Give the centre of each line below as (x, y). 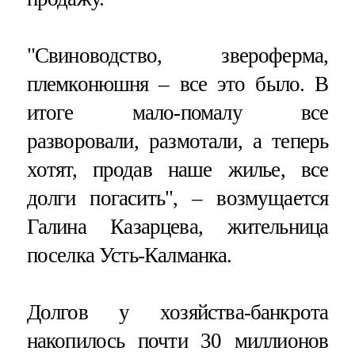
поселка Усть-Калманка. (129, 256)
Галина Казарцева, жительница (177, 227)
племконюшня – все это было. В (177, 84)
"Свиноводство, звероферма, (177, 56)
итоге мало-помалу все (177, 113)
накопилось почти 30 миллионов (177, 341)
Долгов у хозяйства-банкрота (177, 313)
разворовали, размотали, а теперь (177, 141)
